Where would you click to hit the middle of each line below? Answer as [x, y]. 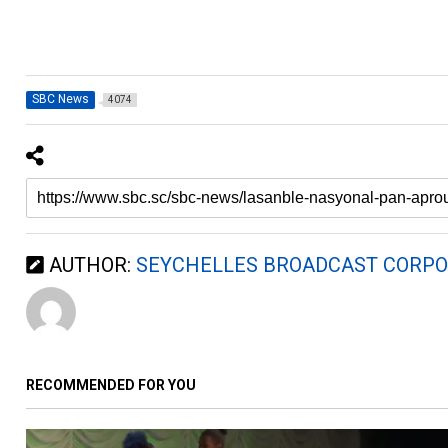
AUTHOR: [90, 265]
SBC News [61, 99]
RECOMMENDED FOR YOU [111, 385]
